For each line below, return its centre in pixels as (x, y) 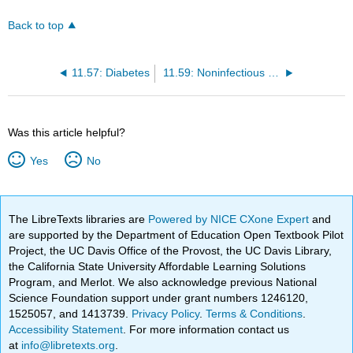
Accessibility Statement (66, 329)
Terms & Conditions (255, 313)
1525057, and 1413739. (71, 313)
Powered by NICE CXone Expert (230, 219)
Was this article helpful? (67, 132)
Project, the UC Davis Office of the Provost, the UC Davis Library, (171, 250)
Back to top (36, 25)
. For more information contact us (206, 329)
